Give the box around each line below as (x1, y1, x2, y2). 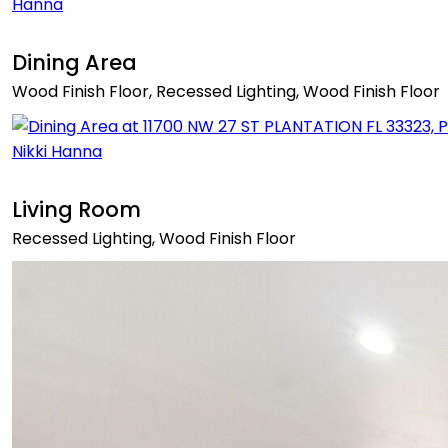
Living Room (12, 194, 141, 224)
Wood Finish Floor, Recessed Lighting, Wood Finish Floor (12, 79, 440, 103)
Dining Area (12, 47, 137, 77)
